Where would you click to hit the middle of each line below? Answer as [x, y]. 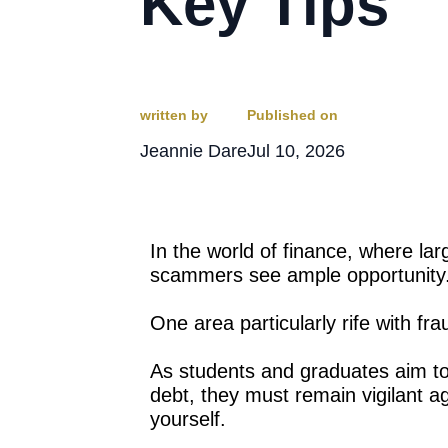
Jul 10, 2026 [295, 150]
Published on [292, 114]
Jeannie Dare [193, 150]
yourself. [187, 418]
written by [173, 114]
